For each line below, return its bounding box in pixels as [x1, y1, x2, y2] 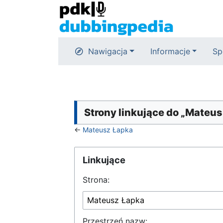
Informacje [150, 46, 190, 56]
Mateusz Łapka [83, 125, 133, 134]
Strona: [83, 175, 110, 185]
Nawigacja [88, 46, 127, 56]
